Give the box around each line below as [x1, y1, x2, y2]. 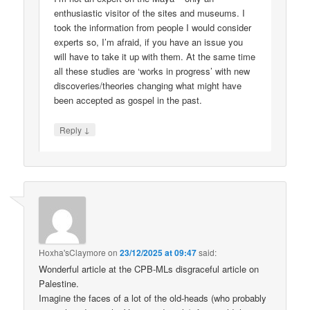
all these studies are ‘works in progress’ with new [54, 64, 250, 78]
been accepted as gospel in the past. [54, 93, 203, 107]
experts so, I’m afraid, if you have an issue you [54, 35, 244, 49]
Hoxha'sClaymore [39, 246, 107, 259]
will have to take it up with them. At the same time [54, 50, 256, 64]
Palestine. [39, 277, 80, 291]
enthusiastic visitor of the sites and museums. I [54, 6, 246, 20]
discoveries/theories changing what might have [54, 79, 242, 93]
